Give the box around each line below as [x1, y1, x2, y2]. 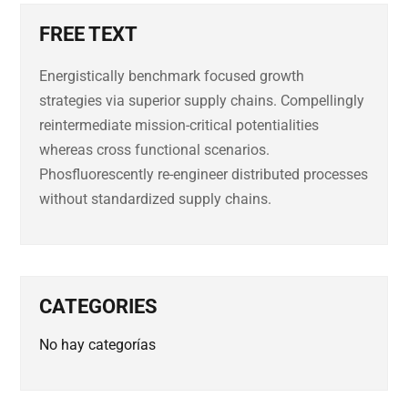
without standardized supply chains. [39, 190, 272, 208]
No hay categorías [39, 336, 157, 353]
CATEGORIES [39, 295, 158, 318]
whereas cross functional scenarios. [39, 141, 270, 158]
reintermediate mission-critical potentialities [39, 117, 320, 134]
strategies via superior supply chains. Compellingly [39, 92, 365, 109]
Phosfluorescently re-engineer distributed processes [39, 166, 369, 183]
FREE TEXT [39, 23, 138, 46]
